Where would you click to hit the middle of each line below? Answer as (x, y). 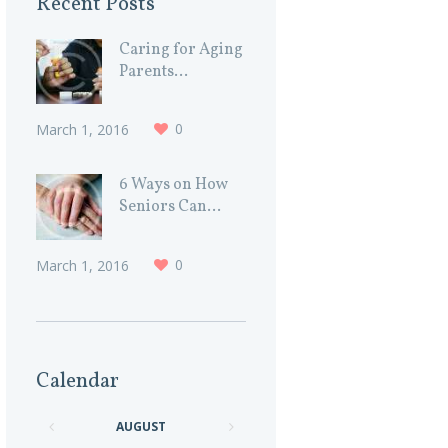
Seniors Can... (170, 207)
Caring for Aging (181, 49)
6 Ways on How (174, 185)
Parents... (154, 71)
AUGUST (141, 426)
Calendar (77, 381)
